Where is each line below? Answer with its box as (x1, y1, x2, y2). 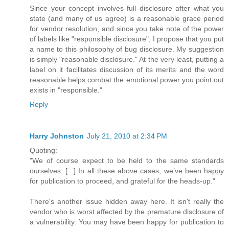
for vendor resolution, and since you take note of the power (30, 24, 224, 33)
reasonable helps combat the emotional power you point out (30, 75, 224, 84)
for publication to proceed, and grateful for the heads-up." (30, 176, 215, 185)
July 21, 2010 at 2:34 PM (87, 131, 167, 140)
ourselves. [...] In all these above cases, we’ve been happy (30, 166, 224, 175)
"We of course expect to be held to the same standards (30, 156, 224, 165)
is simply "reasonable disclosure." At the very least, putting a (30, 55, 224, 63)
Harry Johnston (30, 131, 84, 140)
